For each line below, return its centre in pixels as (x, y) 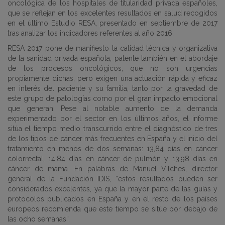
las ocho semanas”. (39, 219)
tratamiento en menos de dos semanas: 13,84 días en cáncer (113, 149)
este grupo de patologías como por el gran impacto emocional (113, 98)
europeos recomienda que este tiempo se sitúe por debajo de (113, 209)
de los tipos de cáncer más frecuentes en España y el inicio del (113, 139)
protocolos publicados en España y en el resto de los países (113, 199)
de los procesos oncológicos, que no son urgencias (113, 68)
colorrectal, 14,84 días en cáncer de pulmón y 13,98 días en (113, 159)
